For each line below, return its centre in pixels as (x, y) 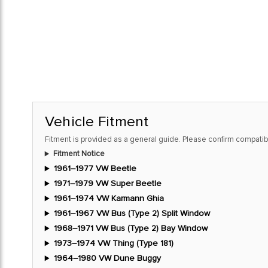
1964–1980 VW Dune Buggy (107, 258)
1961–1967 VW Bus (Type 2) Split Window (132, 214)
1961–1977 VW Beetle (95, 169)
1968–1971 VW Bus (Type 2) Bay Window (130, 229)
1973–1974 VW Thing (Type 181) (113, 243)
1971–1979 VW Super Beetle (107, 184)
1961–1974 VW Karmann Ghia (109, 199)
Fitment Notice (79, 154)
